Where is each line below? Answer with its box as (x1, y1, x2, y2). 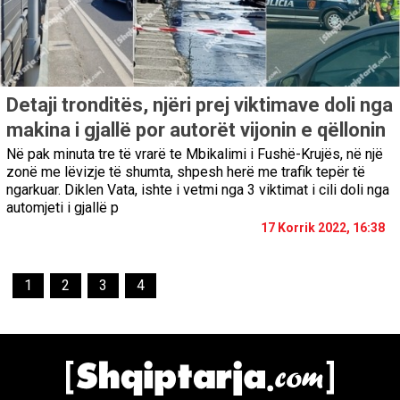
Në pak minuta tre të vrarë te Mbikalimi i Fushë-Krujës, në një (6, 146, 383, 163)
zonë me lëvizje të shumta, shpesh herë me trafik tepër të (6, 163, 365, 181)
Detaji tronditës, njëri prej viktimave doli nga (6, 94, 393, 117)
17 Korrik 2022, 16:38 (261, 221, 385, 236)
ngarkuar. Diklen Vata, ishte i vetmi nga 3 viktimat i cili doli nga (6, 181, 389, 199)
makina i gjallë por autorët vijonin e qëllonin (6, 119, 386, 142)
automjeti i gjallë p (6, 199, 119, 217)
